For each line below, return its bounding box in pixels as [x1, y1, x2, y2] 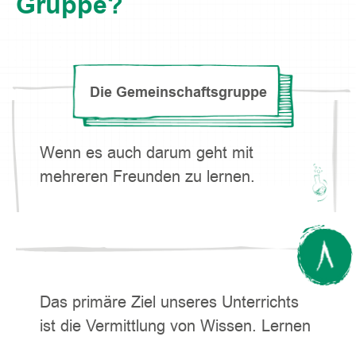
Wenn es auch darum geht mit [40, 141, 253, 164]
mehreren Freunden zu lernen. [40, 165, 255, 188]
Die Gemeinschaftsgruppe [89, 82, 267, 103]
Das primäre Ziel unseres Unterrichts [40, 291, 299, 313]
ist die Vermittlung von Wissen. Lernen [40, 315, 311, 337]
